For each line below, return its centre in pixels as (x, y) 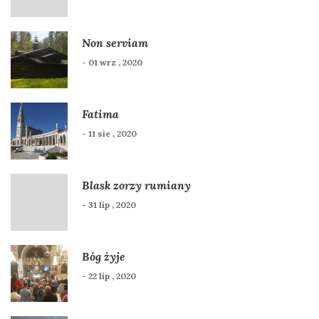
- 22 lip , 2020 (109, 276)
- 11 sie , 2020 (109, 133)
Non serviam (115, 42)
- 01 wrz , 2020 (112, 62)
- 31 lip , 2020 (109, 204)
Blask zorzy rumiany (136, 185)
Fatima (100, 114)
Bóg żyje (104, 256)
